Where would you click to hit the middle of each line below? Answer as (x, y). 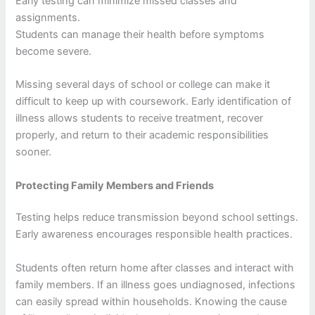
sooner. (34, 152)
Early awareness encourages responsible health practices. (154, 234)
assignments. (48, 17)
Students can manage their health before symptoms (140, 34)
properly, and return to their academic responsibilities (142, 135)
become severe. (54, 51)
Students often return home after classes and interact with (155, 268)
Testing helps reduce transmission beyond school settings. (157, 218)
